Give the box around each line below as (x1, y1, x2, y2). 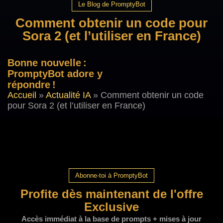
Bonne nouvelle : (7, 57, 87, 68)
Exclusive (84, 200, 139, 214)
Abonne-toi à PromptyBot (75, 172, 148, 179)
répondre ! (7, 79, 56, 90)
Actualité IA (46, 90, 91, 100)
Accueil (7, 90, 36, 100)
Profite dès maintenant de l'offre (20, 187, 203, 201)
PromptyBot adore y (7, 68, 103, 79)
